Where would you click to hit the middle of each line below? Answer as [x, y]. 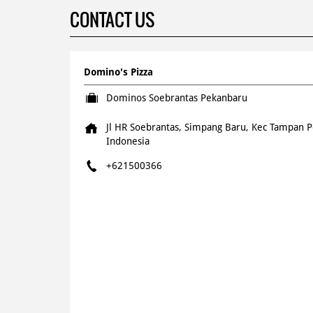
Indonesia [128, 141]
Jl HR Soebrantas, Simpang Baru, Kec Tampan [205, 127]
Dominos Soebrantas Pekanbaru [176, 97]
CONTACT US [112, 19]
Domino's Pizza [118, 72]
